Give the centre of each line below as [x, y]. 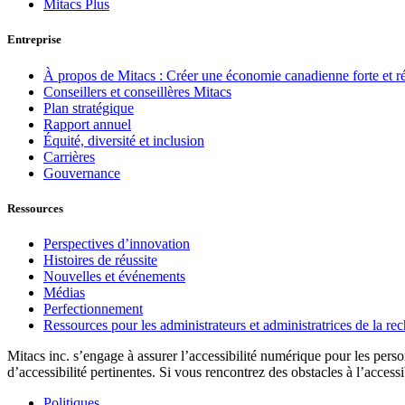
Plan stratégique [89, 108]
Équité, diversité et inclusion [124, 140]
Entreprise [34, 40]
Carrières [69, 156]
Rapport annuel [87, 124]
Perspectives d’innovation [117, 243]
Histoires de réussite [100, 259]
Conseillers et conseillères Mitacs [137, 91]
